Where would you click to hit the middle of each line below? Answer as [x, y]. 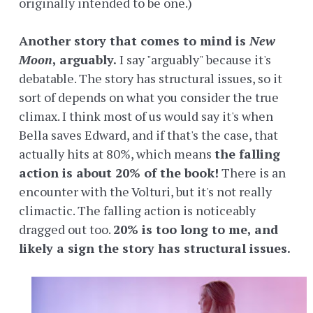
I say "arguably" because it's [195, 60]
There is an [252, 173]
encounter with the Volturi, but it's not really [145, 192]
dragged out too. [66, 230]
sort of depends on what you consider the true [149, 97]
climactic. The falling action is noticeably [137, 211]
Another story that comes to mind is [134, 41]
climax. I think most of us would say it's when [146, 116]
